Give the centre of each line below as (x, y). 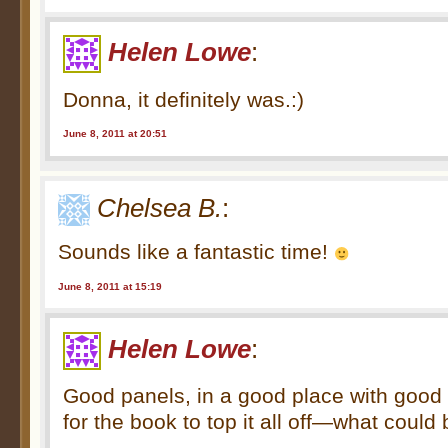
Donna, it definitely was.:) (184, 99)
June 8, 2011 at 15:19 (110, 286)
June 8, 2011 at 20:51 (115, 134)
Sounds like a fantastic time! (196, 252)
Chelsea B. (160, 207)
